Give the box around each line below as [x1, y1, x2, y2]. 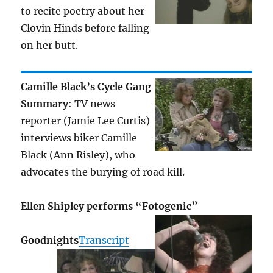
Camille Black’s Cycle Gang [21, 80, 152, 93]
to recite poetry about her [21, 5, 145, 18]
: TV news [68, 97, 116, 110]
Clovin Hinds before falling [21, 22, 150, 35]
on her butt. [21, 39, 79, 52]
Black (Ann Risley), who [21, 149, 136, 161]
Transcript [79, 234, 130, 247]
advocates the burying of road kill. [21, 166, 185, 179]
